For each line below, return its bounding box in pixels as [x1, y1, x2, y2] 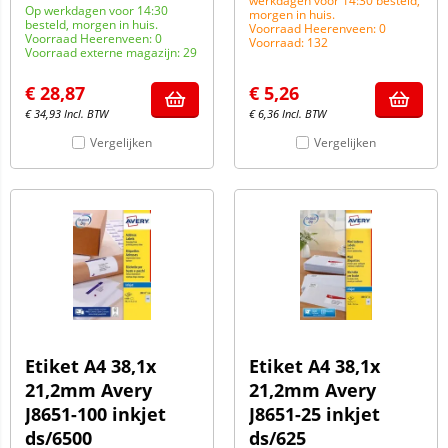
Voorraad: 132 [249, 34, 328, 51]
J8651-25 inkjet [249, 402, 380, 426]
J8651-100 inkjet [25, 402, 166, 426]
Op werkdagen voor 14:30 [25, 2, 168, 19]
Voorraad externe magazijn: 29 [25, 44, 197, 61]
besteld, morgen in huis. [25, 16, 158, 33]
